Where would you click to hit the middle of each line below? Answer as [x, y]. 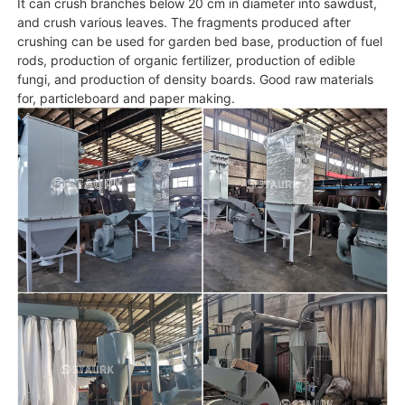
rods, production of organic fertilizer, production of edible [186, 60]
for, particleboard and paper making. [126, 98]
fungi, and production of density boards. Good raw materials [195, 79]
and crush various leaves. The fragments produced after [184, 22]
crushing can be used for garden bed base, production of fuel [199, 41]
